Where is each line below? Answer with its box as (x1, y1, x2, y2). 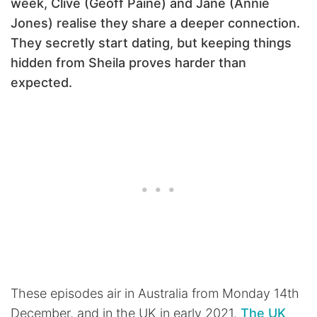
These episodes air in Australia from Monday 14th (11, 286, 299, 301)
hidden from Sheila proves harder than (11, 55, 246, 71)
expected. (11, 75, 72, 91)
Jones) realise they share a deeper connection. (11, 16, 300, 31)
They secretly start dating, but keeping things (11, 35, 292, 51)
